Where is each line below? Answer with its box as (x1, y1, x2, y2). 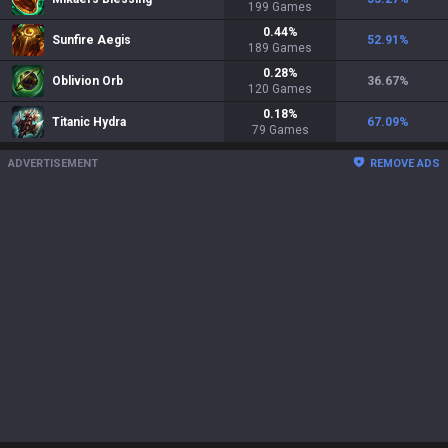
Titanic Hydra (52, 115, 126, 129)
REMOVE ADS (370, 157, 440, 170)
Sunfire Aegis (52, 33, 131, 47)
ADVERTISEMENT (8, 157, 98, 170)
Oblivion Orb (52, 74, 123, 88)
